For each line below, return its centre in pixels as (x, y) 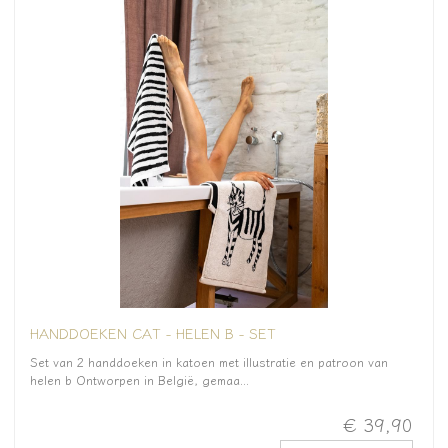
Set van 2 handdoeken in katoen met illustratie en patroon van (209, 361)
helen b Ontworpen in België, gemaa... (139, 379)
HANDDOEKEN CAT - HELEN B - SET (153, 332)
